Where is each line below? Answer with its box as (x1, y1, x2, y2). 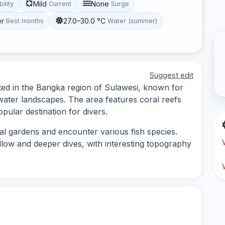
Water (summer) (107, 17, 157, 25)
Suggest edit (150, 70, 193, 80)
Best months (6, 17, 44, 25)
